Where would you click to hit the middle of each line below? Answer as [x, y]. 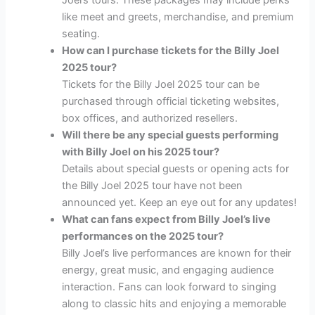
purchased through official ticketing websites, [171, 102]
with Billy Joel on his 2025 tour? [141, 152]
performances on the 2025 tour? [143, 237]
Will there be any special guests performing [171, 135]
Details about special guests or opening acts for [176, 169]
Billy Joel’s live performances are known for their [177, 253]
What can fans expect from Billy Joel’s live [167, 220]
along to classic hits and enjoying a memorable [174, 304]
